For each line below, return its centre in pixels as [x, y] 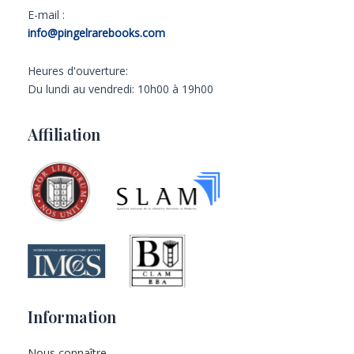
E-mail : [46, 15]
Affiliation [64, 134]
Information [72, 317]
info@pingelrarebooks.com [96, 33]
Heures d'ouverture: [78, 70]
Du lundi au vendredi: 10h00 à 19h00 [121, 88]
